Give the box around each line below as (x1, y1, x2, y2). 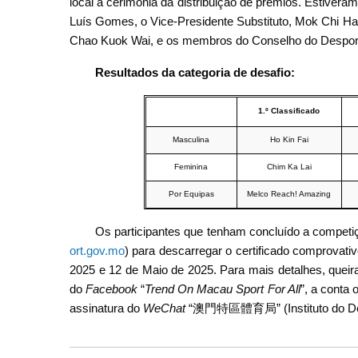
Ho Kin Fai (269, 134, 308, 144)
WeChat (143, 301, 185, 316)
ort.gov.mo (70, 244, 125, 258)
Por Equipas (168, 189, 214, 198)
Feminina (174, 161, 208, 171)
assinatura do (70, 301, 143, 316)
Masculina (173, 134, 209, 144)
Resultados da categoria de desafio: (95, 66, 295, 80)
